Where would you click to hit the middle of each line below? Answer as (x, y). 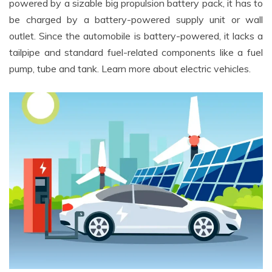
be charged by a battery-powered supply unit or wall (136, 19)
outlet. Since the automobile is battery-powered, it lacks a (136, 36)
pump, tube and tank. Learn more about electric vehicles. (130, 68)
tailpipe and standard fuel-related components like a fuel (136, 52)
